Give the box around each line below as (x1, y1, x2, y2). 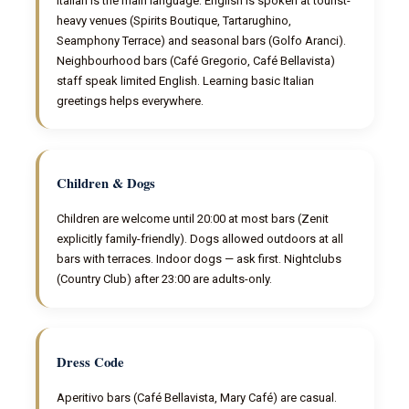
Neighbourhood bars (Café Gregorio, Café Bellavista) (57, 53, 336, 68)
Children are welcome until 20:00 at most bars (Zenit (57, 212, 330, 226)
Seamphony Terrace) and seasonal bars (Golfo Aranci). (57, 33, 347, 47)
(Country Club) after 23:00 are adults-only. (57, 272, 273, 287)
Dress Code (57, 351, 125, 372)
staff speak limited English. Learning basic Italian (57, 73, 315, 88)
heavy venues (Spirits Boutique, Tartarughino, (57, 13, 292, 27)
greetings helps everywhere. (57, 93, 204, 108)
